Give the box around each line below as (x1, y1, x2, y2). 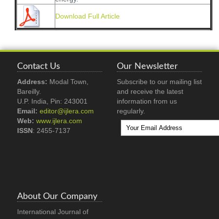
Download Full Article (55, 12, 120, 20)
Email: (17, 107, 40, 115)
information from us (117, 97, 177, 105)
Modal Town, (47, 78, 88, 86)
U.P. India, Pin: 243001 (17, 97, 88, 105)
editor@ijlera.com (40, 107, 94, 115)
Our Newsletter (117, 62, 178, 71)
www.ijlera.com (36, 117, 82, 125)
